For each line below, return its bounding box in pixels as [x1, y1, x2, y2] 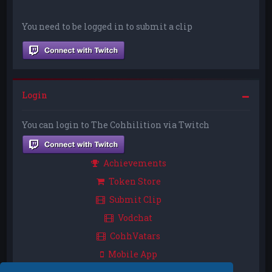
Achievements [103, 157, 166, 169]
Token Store [108, 175, 161, 187]
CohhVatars [110, 229, 160, 242]
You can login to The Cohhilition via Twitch [22, 118, 210, 131]
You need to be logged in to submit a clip [22, 20, 193, 32]
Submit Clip [109, 193, 161, 205]
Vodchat [118, 211, 152, 223]
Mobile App [107, 248, 157, 260]
